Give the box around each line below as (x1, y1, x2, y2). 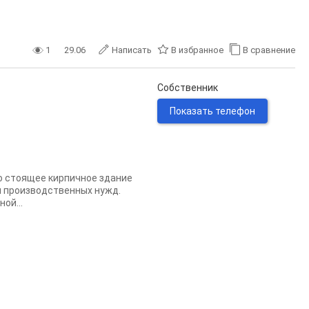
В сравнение (243, 45, 295, 55)
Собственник (157, 82, 218, 93)
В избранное (171, 45, 223, 55)
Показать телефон (170, 106, 255, 117)
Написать (112, 45, 152, 55)
